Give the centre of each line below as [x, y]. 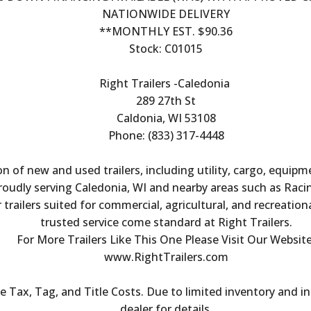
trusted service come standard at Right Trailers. [166, 222]
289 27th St [166, 100]
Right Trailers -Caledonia [166, 83]
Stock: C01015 [166, 48]
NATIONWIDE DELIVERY [166, 14]
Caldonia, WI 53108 [166, 118]
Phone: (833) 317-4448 [166, 135]
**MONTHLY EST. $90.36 [166, 31]
